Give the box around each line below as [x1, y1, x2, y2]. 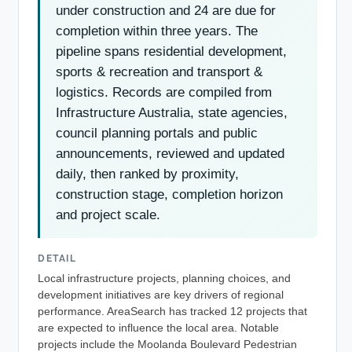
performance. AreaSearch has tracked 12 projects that [38, 306, 307, 318]
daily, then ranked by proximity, [56, 166, 239, 181]
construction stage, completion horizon [56, 186, 283, 202]
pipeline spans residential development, [56, 43, 287, 59]
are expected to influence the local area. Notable [38, 322, 279, 335]
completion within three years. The [56, 23, 258, 38]
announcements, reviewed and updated [56, 145, 284, 161]
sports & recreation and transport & [56, 64, 262, 79]
